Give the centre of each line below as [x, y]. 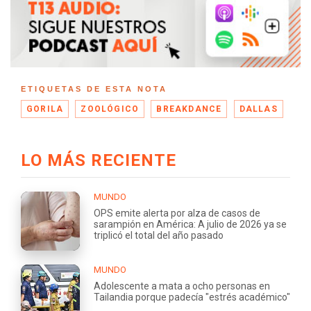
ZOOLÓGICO [110, 109]
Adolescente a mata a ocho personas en [182, 286]
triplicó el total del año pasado [159, 235]
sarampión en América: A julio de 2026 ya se [190, 224]
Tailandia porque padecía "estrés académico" [192, 297]
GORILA [45, 109]
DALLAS [258, 109]
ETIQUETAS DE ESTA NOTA [94, 89]
